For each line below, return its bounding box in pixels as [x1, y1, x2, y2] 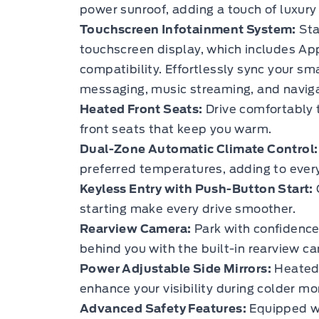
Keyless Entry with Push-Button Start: [80, 182, 313, 196]
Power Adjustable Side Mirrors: [80, 261, 271, 276]
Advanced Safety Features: [80, 301, 246, 315]
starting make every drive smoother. [80, 202, 296, 216]
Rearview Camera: [80, 221, 192, 236]
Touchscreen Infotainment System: [80, 22, 296, 36]
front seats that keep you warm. [80, 122, 272, 136]
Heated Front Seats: [80, 102, 203, 116]
